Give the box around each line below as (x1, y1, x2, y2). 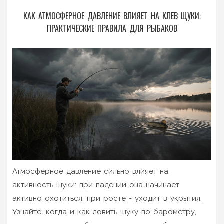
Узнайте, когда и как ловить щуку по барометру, (12, 207, 196, 216)
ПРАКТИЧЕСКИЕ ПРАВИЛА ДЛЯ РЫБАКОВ (46, 22, 177, 34)
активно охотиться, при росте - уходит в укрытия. (12, 193, 202, 203)
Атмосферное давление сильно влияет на (12, 166, 168, 176)
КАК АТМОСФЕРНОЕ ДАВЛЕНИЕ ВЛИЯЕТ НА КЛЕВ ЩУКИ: (23, 10, 201, 22)
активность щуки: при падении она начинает (12, 180, 179, 189)
